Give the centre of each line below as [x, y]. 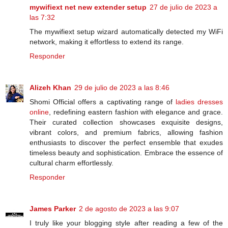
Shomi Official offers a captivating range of [103, 102]
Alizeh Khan [50, 88]
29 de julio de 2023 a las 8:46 [122, 88]
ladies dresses [199, 102]
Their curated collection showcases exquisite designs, [126, 122]
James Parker [53, 209]
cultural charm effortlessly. [72, 163]
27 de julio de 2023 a [183, 7]
